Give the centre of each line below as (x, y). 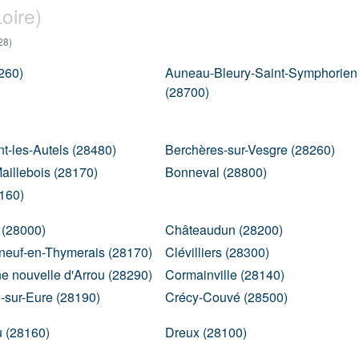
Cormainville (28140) (224, 274)
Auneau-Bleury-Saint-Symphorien (261, 73)
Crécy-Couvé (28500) (226, 297)
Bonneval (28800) (216, 172)
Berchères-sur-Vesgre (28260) (250, 149)
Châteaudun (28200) (224, 230)
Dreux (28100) (206, 332)
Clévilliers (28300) (217, 252)
